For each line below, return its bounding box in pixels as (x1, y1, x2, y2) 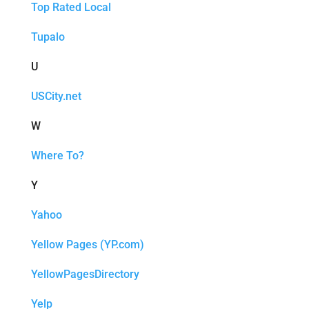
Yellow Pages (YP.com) (30, 238, 144, 251)
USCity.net (30, 90, 81, 103)
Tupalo (30, 30, 65, 43)
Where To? (30, 149, 84, 162)
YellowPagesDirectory (30, 268, 139, 281)
